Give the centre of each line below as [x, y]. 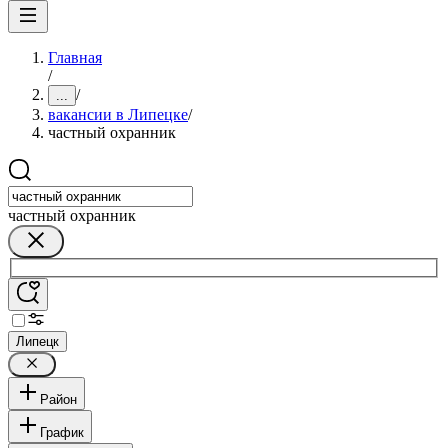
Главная [75, 57]
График [62, 432]
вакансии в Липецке [118, 114]
